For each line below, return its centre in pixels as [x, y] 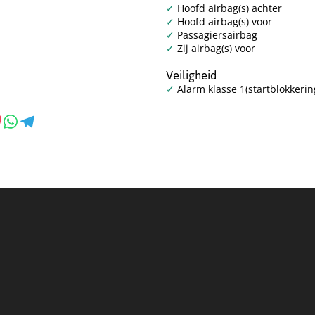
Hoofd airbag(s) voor [223, 21]
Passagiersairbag [216, 34]
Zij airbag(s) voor [215, 48]
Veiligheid [191, 75]
